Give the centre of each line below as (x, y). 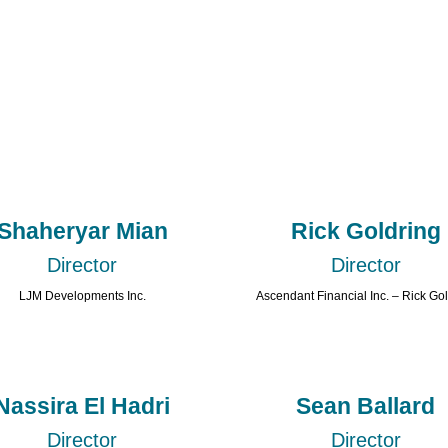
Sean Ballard (366, 405)
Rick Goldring (365, 231)
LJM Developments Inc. (82, 296)
